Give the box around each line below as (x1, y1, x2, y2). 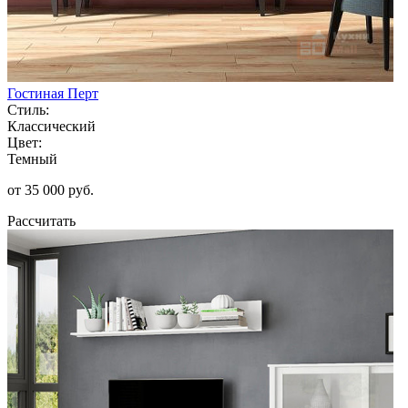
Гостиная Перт (7, 85, 98, 101)
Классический (7, 117, 96, 134)
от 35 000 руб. (7, 181, 94, 198)
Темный (7, 150, 57, 167)
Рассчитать (7, 212, 76, 229)
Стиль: (7, 101, 49, 117)
